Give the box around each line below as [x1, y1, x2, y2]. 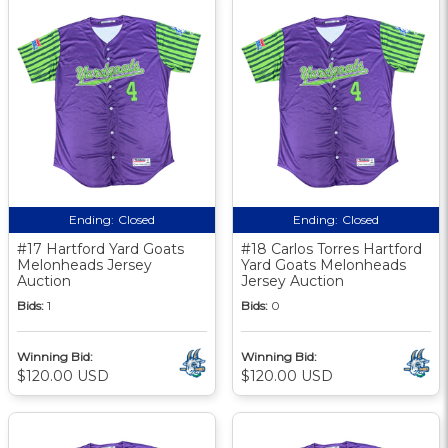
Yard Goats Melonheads [241, 255, 406, 274]
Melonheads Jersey [17, 255, 152, 274]
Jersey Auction [241, 271, 344, 290]
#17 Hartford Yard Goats [17, 239, 184, 258]
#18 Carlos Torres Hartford [241, 239, 422, 258]
